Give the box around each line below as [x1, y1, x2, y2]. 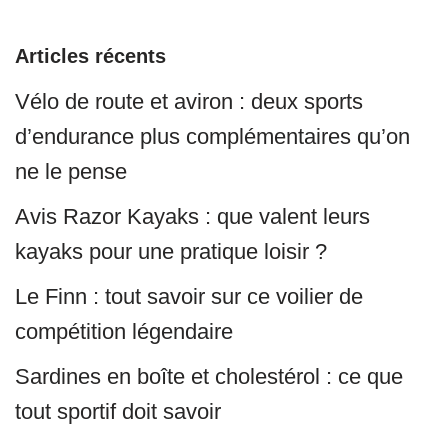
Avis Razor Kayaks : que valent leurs [15, 204, 370, 230]
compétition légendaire [15, 319, 233, 345]
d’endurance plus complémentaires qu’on [15, 124, 410, 150]
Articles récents [15, 45, 166, 68]
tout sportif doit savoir [15, 399, 221, 425]
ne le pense [15, 159, 127, 185]
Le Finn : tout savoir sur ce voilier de [15, 284, 363, 310]
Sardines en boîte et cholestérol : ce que [15, 364, 403, 390]
